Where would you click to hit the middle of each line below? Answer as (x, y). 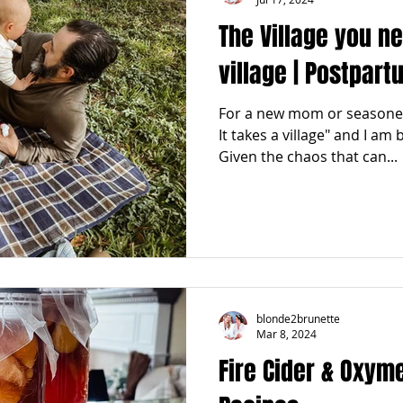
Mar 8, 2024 (287, 334)
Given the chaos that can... (308, 156)
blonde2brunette (298, 318)
